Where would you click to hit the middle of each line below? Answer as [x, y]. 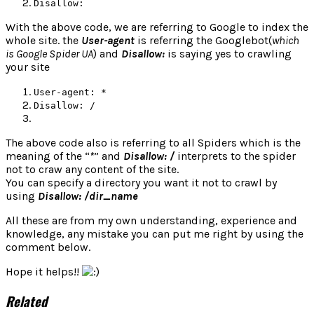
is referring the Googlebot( [203, 40]
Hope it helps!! [44, 271]
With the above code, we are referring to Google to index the [157, 27]
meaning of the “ [48, 156]
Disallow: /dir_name [88, 196]
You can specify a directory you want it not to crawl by [141, 182]
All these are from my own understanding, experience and [151, 220]
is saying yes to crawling [228, 53]
